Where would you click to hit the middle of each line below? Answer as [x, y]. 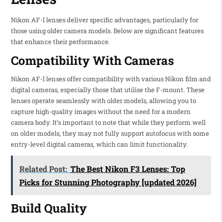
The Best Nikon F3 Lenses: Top [128, 168]
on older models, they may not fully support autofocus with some [110, 133]
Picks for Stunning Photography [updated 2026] [108, 182]
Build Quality [49, 208]
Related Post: [43, 168]
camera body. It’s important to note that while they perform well [108, 122]
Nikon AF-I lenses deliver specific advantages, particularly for [104, 20]
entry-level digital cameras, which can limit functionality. [99, 144]
